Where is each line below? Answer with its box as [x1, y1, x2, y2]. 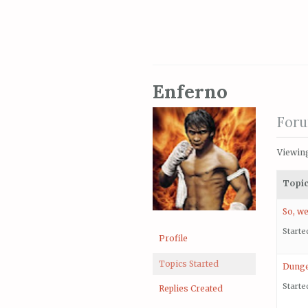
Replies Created [159, 283, 223, 294]
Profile [159, 233, 188, 244]
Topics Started [159, 258, 219, 269]
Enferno [153, 80, 228, 103]
